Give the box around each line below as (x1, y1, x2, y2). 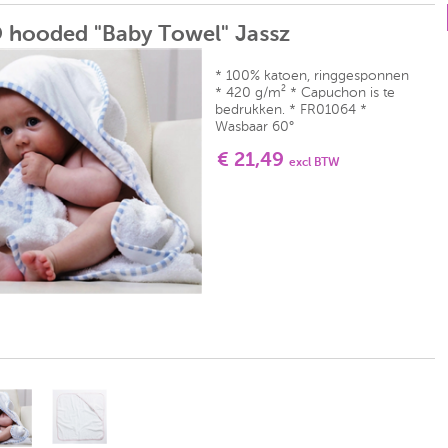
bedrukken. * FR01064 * (214, 103, 367, 117)
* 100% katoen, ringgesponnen (214, 69, 409, 83)
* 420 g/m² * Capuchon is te (214, 86, 395, 100)
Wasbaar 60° (214, 120, 294, 134)
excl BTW (288, 157, 340, 169)
